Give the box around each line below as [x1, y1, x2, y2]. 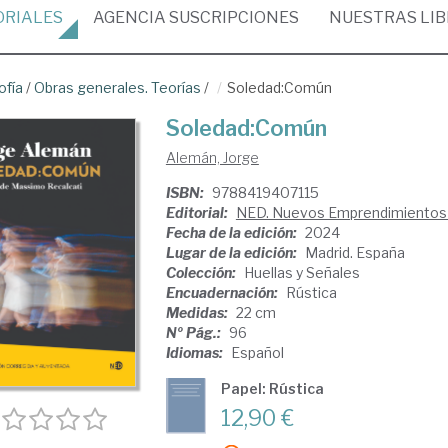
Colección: [165, 264, 239, 281]
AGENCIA [93, 8, 166, 27]
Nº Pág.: [165, 324, 224, 341]
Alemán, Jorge [165, 149, 259, 166]
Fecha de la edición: [165, 224, 300, 241]
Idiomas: [165, 344, 226, 361]
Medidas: [165, 304, 231, 321]
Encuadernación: [165, 284, 281, 301]
